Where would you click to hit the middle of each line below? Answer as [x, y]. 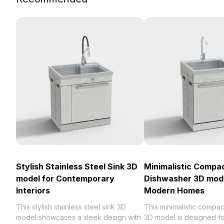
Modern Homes [174, 190]
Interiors [33, 190]
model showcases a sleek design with [78, 217]
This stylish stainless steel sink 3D [71, 207]
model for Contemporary [65, 178]
